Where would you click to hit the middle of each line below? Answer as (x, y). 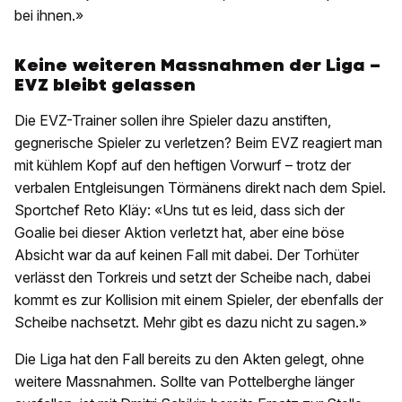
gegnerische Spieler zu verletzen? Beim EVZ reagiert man (198, 143)
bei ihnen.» (49, 16)
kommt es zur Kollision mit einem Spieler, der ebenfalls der (199, 300)
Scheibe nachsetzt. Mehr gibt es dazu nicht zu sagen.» (191, 323)
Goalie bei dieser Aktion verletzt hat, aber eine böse (179, 233)
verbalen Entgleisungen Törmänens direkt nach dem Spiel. (200, 188)
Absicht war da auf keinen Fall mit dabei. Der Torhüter (187, 255)
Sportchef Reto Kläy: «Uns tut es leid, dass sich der (179, 210)
